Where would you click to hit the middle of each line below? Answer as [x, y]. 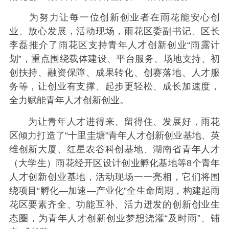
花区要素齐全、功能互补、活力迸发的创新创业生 [114, 204]
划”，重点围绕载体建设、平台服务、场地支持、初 [114, 59]
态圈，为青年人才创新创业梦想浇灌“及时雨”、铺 [114, 218]
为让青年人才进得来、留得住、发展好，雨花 [114, 121]
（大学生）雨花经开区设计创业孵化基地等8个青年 [114, 163]
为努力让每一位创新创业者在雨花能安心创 [114, 18]
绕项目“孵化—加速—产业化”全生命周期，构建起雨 [114, 190]
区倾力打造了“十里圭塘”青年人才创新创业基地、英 [114, 135]
